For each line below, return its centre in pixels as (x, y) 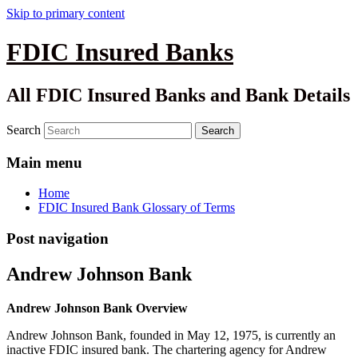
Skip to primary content (66, 13)
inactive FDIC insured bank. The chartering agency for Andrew (167, 349)
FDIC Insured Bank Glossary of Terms (137, 208)
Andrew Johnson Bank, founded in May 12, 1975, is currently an (171, 335)
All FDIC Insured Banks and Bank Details (178, 95)
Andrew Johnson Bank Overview (97, 308)
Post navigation (58, 238)
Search (24, 129)
